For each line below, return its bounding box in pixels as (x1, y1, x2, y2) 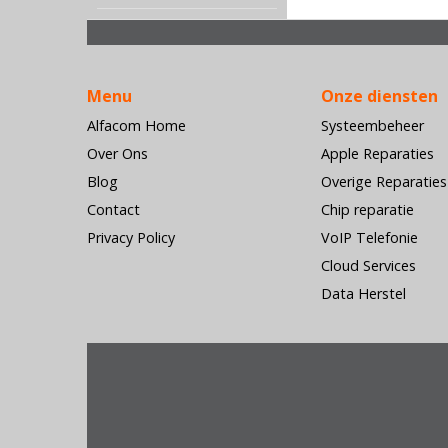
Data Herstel (321, 284, 406, 303)
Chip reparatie (321, 200, 414, 219)
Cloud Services (321, 256, 416, 275)
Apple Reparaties (321, 144, 434, 163)
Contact (87, 200, 140, 219)
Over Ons (87, 144, 148, 163)
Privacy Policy (87, 228, 175, 247)
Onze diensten (321, 85, 438, 107)
